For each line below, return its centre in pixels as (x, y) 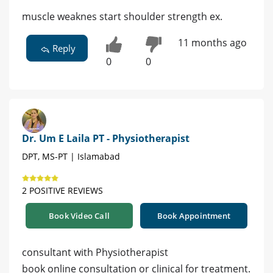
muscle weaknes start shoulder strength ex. (122, 17)
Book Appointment (194, 216)
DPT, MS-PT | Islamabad (71, 157)
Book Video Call (79, 216)
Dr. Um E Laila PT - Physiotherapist (106, 139)
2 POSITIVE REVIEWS (62, 191)
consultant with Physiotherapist (95, 253)
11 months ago (212, 43)
